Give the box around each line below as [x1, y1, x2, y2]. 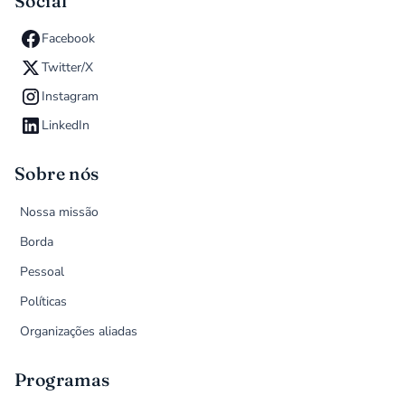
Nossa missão [20, 203, 99, 221]
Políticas [20, 293, 68, 311]
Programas [14, 369, 110, 391]
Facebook [42, 30, 96, 48]
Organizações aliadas [20, 323, 138, 341]
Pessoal [20, 263, 65, 281]
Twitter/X [42, 59, 94, 77]
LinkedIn [42, 117, 90, 135]
